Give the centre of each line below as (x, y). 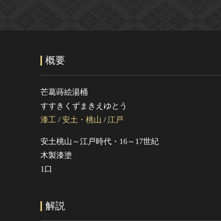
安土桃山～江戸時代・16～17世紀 (100, 142)
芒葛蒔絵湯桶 (64, 92)
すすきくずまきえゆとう (84, 106)
